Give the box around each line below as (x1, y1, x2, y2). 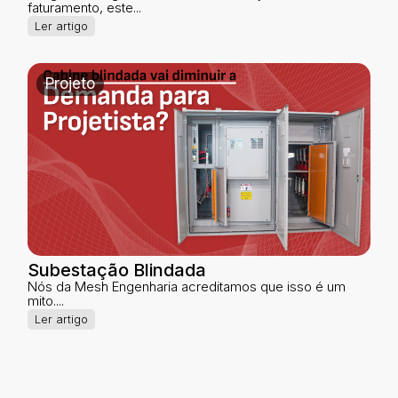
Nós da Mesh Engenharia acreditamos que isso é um (28, 277, 346, 295)
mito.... (28, 291, 65, 309)
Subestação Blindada (28, 259, 207, 281)
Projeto (45, 75, 96, 93)
